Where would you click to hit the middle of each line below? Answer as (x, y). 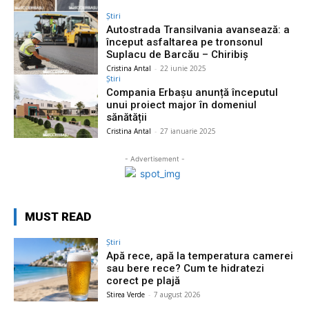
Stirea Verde (126, 295)
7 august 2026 (178, 295)
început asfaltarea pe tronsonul (185, 42)
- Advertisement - (154, 159)
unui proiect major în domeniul (182, 105)
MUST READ (58, 217)
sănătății (127, 118)
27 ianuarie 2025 (188, 131)
